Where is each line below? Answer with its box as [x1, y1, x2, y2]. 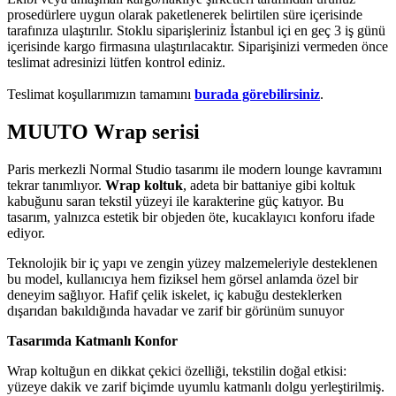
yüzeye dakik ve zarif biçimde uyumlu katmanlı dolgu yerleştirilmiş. [7, 378, 385, 394]
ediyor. [7, 225, 45, 240]
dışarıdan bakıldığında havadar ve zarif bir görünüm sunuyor [7, 302, 344, 318]
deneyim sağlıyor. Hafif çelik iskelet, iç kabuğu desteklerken [7, 286, 342, 302]
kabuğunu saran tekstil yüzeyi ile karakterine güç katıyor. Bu [7, 193, 344, 209]
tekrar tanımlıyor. [7, 177, 105, 193]
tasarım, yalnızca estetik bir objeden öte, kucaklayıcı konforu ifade [7, 209, 375, 225]
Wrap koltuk [105, 177, 183, 193]
